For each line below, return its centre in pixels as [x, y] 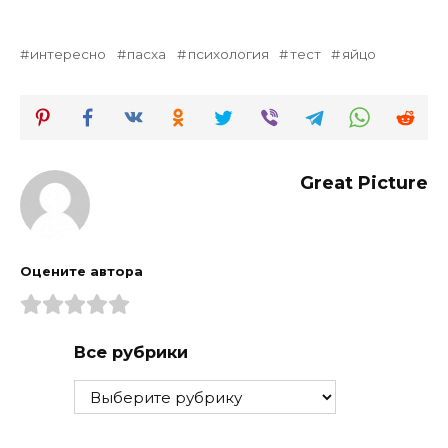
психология [228, 53]
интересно [68, 53]
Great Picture [364, 182]
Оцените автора [81, 272]
